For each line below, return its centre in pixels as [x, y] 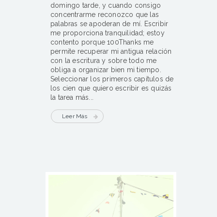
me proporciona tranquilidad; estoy [108, 33]
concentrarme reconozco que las [105, 15]
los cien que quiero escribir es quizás [111, 88]
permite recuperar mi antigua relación [111, 52]
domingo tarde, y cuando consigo [106, 6]
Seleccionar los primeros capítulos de [112, 79]
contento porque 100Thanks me [102, 42]
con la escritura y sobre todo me [104, 61]
